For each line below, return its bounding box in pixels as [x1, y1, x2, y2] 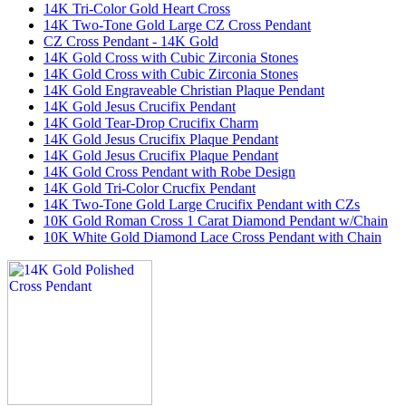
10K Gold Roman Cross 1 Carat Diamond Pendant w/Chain [43, 212, 388, 228]
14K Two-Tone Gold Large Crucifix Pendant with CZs [43, 196, 360, 212]
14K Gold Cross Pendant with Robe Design [43, 163, 295, 179]
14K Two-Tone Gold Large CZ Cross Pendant [43, 16, 311, 33]
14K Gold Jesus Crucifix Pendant [43, 98, 236, 114]
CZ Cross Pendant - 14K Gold [43, 33, 218, 49]
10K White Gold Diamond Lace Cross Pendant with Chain [43, 228, 382, 245]
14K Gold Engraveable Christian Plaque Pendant [43, 82, 324, 98]
